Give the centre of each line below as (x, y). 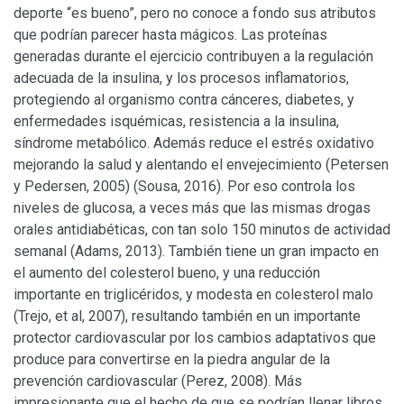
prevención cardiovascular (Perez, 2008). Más (158, 381)
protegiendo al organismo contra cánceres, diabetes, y (184, 99)
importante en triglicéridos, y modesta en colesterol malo (193, 294)
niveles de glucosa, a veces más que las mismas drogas (192, 207)
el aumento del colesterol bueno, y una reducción (167, 272)
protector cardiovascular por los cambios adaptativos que (195, 337)
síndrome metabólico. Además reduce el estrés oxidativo (194, 142)
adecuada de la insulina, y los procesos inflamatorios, (181, 78)
